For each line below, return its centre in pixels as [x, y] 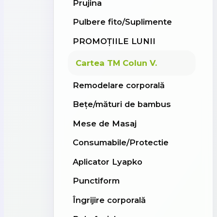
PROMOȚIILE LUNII [114, 41]
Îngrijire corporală [109, 200]
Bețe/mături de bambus [122, 104]
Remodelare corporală [118, 85]
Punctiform [96, 181]
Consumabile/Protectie [120, 143]
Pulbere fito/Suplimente [122, 22]
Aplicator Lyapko [107, 162]
